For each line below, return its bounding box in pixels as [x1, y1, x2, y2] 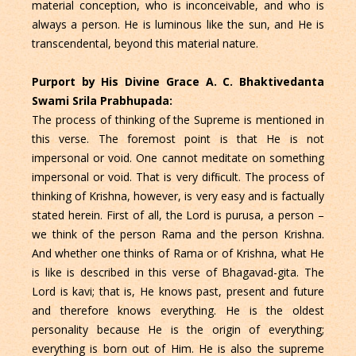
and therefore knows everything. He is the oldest [31, 302, 325, 318]
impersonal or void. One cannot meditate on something [31, 149, 325, 165]
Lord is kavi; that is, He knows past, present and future [31, 283, 325, 299]
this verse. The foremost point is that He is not [31, 130, 325, 146]
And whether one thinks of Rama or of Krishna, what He [31, 245, 325, 261]
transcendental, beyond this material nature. [31, 35, 258, 51]
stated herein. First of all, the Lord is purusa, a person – [31, 207, 325, 222]
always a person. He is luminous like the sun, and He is [31, 16, 325, 32]
